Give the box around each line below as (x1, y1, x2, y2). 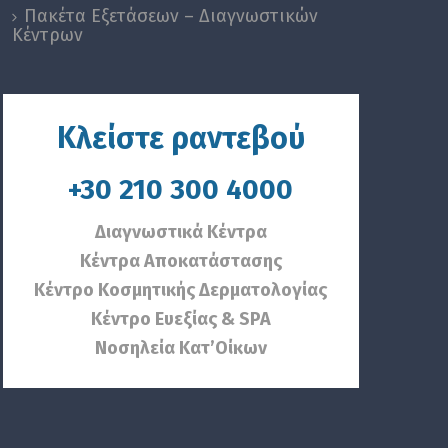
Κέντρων (11, 23, 83, 46)
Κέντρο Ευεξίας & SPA (90, 307, 271, 330)
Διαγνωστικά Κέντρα (94, 220, 267, 243)
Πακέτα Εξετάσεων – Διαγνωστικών (23, 4, 318, 27)
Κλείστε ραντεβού (56, 119, 305, 156)
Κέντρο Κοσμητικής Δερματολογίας (34, 278, 328, 301)
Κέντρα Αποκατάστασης (79, 249, 282, 272)
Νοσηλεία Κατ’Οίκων (94, 336, 267, 359)
